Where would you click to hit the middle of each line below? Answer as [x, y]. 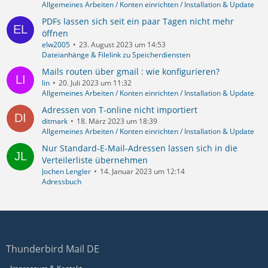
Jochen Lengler [66, 171]
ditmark [55, 121]
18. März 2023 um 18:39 [117, 121]
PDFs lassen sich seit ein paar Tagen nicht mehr [138, 21]
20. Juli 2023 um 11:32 [95, 83]
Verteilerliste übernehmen [95, 160]
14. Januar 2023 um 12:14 [142, 171]
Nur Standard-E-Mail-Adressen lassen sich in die [140, 148]
